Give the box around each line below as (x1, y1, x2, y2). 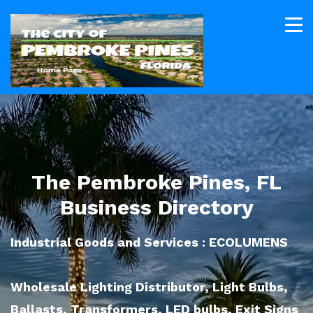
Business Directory (59, 195, 254, 219)
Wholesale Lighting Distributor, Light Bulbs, (10, 279, 288, 294)
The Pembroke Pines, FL (31, 170, 282, 194)
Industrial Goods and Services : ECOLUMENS (10, 235, 288, 249)
